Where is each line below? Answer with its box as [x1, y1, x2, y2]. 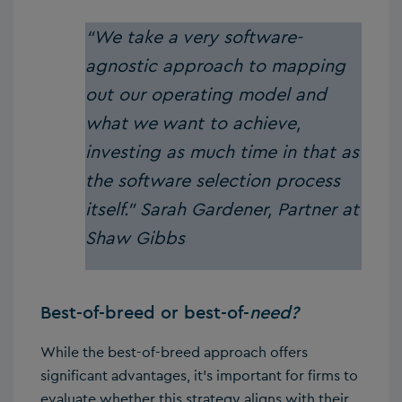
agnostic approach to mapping [85, 53, 345, 77]
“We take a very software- [85, 24, 302, 48]
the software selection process [85, 168, 340, 192]
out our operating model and [85, 82, 327, 106]
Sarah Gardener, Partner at [135, 197, 359, 221]
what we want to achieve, [85, 110, 301, 135]
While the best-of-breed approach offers [40, 342, 308, 362]
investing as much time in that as [85, 139, 359, 163]
